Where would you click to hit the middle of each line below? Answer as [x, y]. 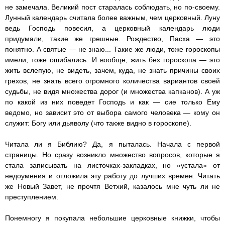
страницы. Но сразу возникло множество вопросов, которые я [113, 155]
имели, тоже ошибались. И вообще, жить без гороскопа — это [113, 60]
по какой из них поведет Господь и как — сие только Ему [113, 102]
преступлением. [33, 197]
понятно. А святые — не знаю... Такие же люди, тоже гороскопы [113, 49]
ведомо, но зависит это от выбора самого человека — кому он [113, 113]
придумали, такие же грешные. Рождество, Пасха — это [113, 39]
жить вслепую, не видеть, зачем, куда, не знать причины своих [113, 71]
